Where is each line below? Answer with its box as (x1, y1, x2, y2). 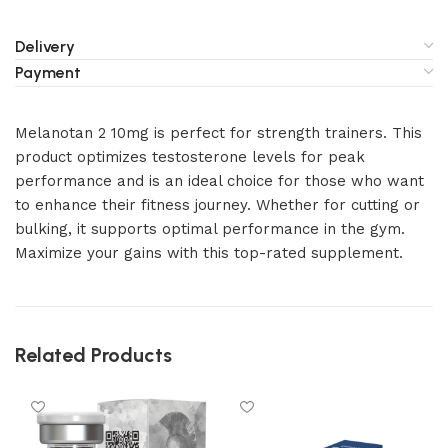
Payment (15, 63, 81, 82)
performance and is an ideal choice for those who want (15, 172, 424, 190)
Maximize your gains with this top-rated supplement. (15, 244, 403, 262)
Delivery (15, 37, 75, 56)
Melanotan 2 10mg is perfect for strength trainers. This (15, 124, 422, 142)
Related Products (15, 343, 172, 367)
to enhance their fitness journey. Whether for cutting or (15, 196, 420, 214)
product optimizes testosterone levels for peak (15, 148, 365, 166)
